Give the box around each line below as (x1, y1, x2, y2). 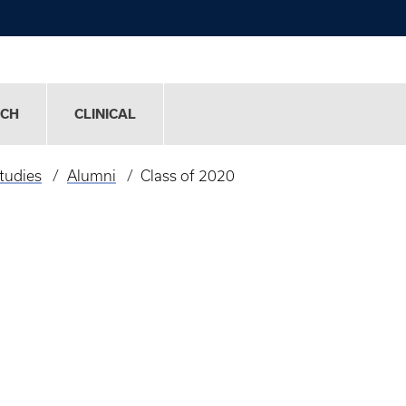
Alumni (66, 168, 116, 185)
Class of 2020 (140, 168, 236, 185)
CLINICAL (74, 107, 136, 122)
